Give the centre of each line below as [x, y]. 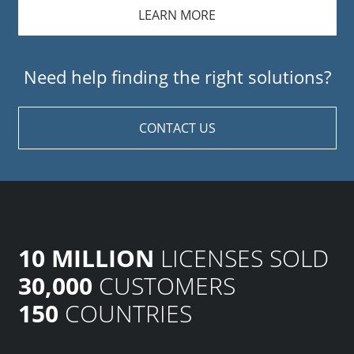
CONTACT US [177, 128]
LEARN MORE [177, 15]
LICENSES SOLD [241, 258]
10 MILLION [86, 258]
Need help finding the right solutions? [177, 77]
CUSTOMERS [164, 286]
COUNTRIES [125, 313]
